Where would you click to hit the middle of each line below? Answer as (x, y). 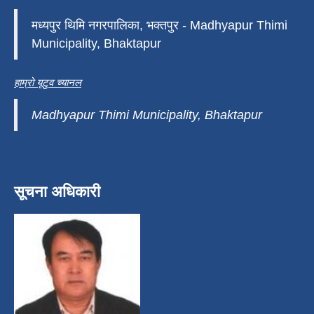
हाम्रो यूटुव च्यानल (48, 83)
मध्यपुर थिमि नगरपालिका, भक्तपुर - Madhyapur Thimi (159, 26)
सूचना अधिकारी (57, 192)
